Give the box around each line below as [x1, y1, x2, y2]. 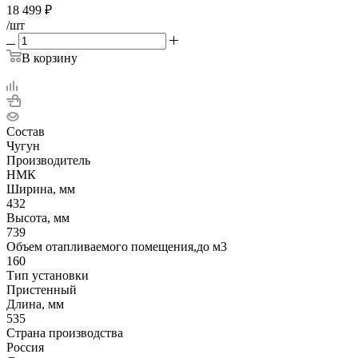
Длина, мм [6, 296, 64, 311]
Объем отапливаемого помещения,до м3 [6, 239, 227, 253]
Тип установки [6, 268, 89, 282]
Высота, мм [6, 210, 70, 225]
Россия [6, 340, 44, 354]
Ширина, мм [6, 181, 75, 196]
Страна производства [6, 325, 123, 340]
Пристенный [6, 282, 77, 296]
